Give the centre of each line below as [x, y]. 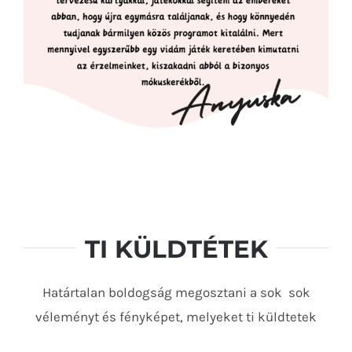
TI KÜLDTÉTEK [176, 249]
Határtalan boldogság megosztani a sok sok [176, 293]
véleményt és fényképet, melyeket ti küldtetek [176, 317]
